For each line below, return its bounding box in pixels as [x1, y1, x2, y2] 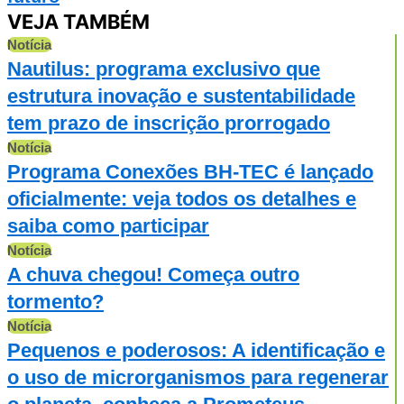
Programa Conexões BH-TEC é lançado [7, 160, 373, 183]
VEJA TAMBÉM [7, 9, 150, 33]
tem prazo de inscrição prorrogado [7, 111, 330, 134]
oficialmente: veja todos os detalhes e [7, 187, 356, 210]
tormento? [7, 289, 104, 313]
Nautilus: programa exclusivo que [7, 57, 320, 80]
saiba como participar [7, 214, 209, 237]
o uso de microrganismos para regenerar [7, 365, 389, 389]
